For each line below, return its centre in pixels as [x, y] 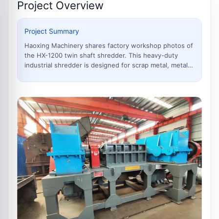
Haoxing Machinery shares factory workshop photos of [109, 45]
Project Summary [52, 31]
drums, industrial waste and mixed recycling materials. [107, 75]
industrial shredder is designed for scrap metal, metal [106, 65]
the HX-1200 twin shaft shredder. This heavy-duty [101, 55]
